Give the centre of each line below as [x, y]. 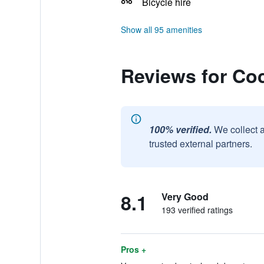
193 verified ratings [197, 210]
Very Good [185, 197]
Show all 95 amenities [161, 29]
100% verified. [180, 129]
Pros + [133, 249]
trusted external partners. [200, 143]
